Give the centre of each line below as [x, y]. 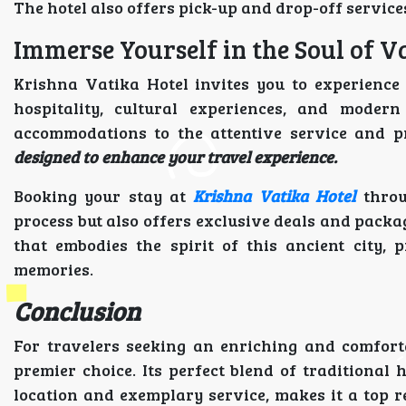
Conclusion [77, 311]
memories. [53, 269]
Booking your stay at [104, 196]
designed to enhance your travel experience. [175, 157]
